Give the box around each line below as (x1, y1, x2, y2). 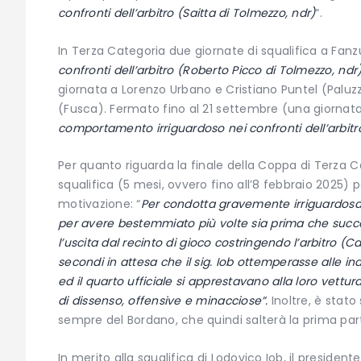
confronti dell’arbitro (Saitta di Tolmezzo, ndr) (58, 5, 316, 22)
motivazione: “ (58, 196, 141, 213)
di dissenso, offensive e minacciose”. (58, 293, 268, 309)
